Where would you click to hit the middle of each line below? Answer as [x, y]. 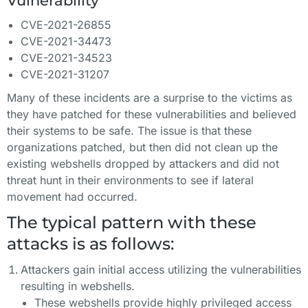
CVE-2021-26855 [66, 25]
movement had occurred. [72, 197]
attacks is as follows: [90, 244]
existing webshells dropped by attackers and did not [143, 164]
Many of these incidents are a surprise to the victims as [150, 98]
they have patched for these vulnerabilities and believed [152, 114]
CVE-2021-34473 [66, 41]
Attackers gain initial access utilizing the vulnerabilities [161, 269]
